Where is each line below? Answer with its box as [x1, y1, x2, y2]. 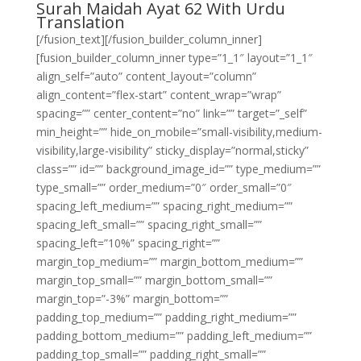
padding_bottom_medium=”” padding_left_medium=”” [35, 328, 312, 343]
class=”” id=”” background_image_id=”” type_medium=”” [35, 161, 321, 176]
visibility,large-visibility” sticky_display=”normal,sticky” [35, 143, 309, 158]
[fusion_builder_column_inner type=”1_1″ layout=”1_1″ [35, 50, 313, 65]
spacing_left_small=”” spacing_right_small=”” [35, 217, 262, 232]
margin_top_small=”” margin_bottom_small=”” [35, 272, 272, 288]
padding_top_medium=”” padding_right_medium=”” [35, 309, 297, 325]
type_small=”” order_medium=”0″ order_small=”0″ [35, 180, 292, 195]
